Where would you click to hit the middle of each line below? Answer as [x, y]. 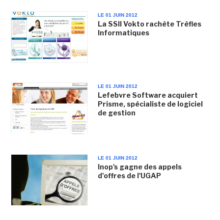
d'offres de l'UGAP [129, 175]
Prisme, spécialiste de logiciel [150, 104]
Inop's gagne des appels [139, 166]
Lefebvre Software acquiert [148, 95]
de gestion [116, 113]
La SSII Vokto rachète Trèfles [149, 24]
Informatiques [123, 33]
